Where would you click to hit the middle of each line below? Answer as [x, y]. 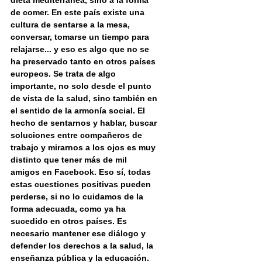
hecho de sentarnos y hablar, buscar [85, 123]
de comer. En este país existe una [79, 13]
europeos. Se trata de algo [64, 74]
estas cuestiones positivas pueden [82, 185]
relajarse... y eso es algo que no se [81, 49]
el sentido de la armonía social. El [79, 111]
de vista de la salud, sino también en [85, 99]
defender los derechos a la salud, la [83, 246]
